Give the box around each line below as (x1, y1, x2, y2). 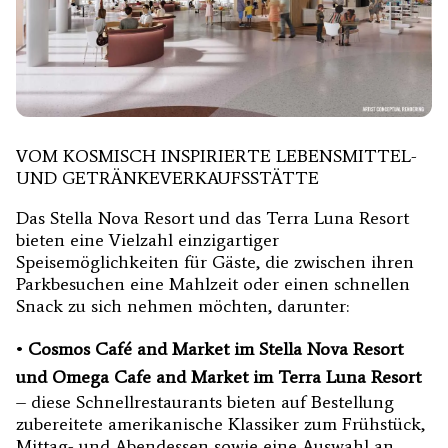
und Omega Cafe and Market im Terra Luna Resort (16, 365, 421, 388)
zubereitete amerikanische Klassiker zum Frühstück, (16, 412, 425, 435)
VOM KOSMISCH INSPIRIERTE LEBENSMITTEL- (16, 144, 417, 167)
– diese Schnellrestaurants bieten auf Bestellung (16, 390, 394, 413)
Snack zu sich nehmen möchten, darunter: (16, 294, 349, 317)
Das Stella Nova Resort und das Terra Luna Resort (16, 206, 409, 229)
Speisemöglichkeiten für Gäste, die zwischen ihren (16, 250, 414, 273)
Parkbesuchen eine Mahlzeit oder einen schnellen (16, 272, 410, 295)
